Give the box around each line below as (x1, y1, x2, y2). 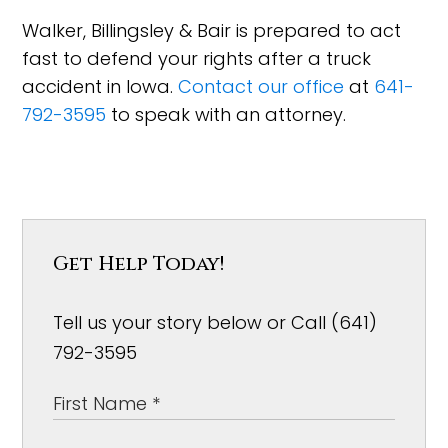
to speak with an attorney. (106, 102, 347, 127)
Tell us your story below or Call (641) (53, 310, 378, 335)
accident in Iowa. (22, 74, 179, 99)
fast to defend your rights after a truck (22, 46, 372, 71)
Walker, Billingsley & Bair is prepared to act (22, 18, 402, 43)
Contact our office (178, 74, 345, 99)
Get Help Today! (53, 250, 225, 277)
